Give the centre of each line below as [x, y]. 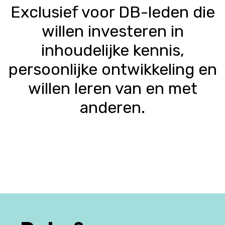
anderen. [113, 108]
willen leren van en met [113, 89]
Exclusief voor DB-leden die [113, 12]
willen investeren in [113, 31]
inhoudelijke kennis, [113, 50]
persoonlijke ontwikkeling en [113, 70]
